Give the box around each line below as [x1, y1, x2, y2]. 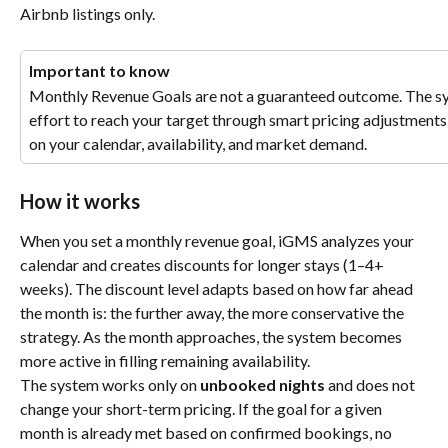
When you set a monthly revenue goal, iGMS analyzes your [20, 231, 417, 251]
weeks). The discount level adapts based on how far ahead [20, 279, 416, 299]
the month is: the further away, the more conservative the [20, 303, 407, 323]
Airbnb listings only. [20, 4, 155, 24]
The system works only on [20, 375, 200, 395]
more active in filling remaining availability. [20, 351, 310, 371]
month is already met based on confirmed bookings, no [20, 423, 395, 443]
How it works [20, 189, 140, 214]
